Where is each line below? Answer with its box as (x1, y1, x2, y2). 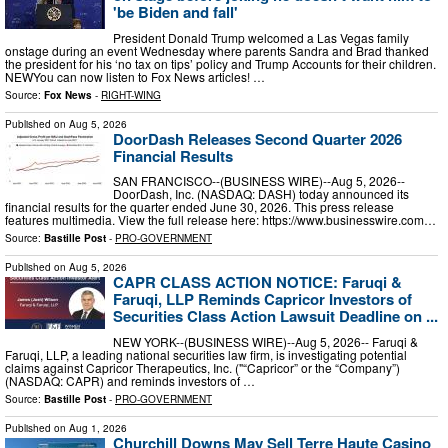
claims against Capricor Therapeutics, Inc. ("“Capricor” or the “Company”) (5, 358, 400, 376)
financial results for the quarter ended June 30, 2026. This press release (5, 198, 394, 216)
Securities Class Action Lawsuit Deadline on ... (113, 305, 438, 328)
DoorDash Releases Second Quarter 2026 (113, 127, 402, 150)
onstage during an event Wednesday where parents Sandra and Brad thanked (5, 41, 429, 59)
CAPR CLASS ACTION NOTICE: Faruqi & (113, 271, 402, 294)
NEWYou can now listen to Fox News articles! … (5, 67, 265, 85)
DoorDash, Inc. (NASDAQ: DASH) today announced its (113, 185, 409, 203)
